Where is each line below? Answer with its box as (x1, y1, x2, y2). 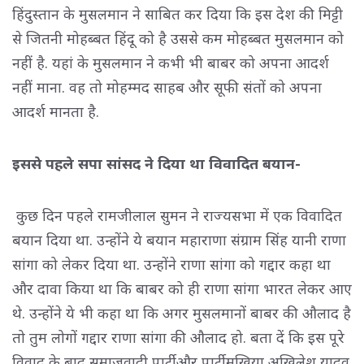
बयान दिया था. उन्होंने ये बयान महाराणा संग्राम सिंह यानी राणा (12, 229, 346, 249)
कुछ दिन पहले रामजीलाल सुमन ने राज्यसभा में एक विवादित (12, 205, 342, 225)
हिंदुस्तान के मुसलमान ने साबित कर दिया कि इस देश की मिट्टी (12, 3, 343, 24)
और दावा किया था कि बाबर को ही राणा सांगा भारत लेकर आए (12, 278, 352, 298)
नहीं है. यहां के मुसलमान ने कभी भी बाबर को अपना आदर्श (12, 52, 329, 72)
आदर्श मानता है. (12, 101, 99, 121)
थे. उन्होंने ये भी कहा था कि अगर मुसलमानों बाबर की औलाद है (12, 302, 351, 323)
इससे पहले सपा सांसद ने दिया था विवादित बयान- (12, 153, 301, 173)
